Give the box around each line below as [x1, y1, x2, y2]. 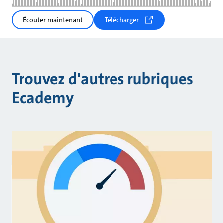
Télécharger [105, 15, 139, 25]
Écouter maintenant [23, 15, 83, 25]
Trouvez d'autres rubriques [11, 69, 193, 90]
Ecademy [11, 88, 74, 109]
